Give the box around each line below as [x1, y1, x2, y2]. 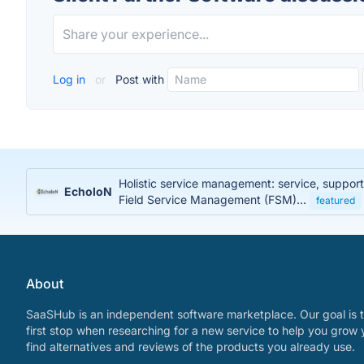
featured [315, 194, 355, 206]
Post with [112, 72, 164, 86]
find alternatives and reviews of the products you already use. [26, 340, 355, 353]
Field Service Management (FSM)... [118, 193, 310, 206]
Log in [53, 72, 89, 86]
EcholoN [63, 184, 112, 198]
